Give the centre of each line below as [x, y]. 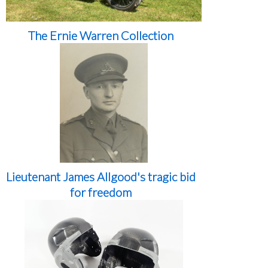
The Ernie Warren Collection [101, 35]
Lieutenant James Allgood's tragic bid [101, 176]
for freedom [101, 192]
